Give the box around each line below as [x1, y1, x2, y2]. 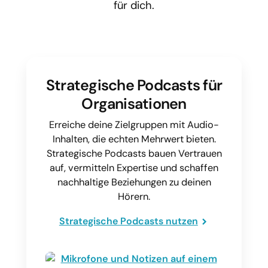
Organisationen [81, 93, 187, 114]
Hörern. [118, 190, 150, 203]
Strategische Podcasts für [45, 75, 223, 95]
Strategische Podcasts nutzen [59, 214, 198, 227]
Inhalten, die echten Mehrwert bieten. [52, 132, 216, 145]
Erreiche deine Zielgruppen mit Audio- [49, 118, 219, 131]
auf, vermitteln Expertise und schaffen [50, 161, 218, 174]
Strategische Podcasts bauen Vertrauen [46, 147, 222, 160]
